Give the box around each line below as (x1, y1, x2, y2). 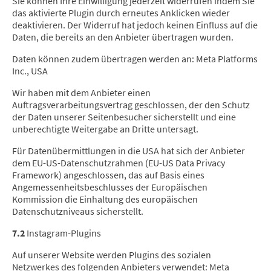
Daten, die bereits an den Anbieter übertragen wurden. (12, 31, 233, 44)
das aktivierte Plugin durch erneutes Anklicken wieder (12, 7, 230, 19)
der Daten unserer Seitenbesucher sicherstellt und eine (12, 111, 236, 123)
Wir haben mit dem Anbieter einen (12, 87, 151, 99)
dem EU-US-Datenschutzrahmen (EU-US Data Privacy (12, 157, 225, 169)
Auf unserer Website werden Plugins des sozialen (12, 249, 211, 261)
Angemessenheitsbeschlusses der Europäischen (12, 181, 207, 194)
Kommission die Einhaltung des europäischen (12, 193, 198, 206)
